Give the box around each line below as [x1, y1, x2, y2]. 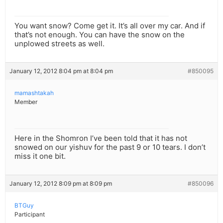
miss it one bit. [14, 151, 66, 161]
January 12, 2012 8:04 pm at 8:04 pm [9, 67, 113, 75]
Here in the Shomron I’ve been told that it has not [14, 133, 187, 143]
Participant [14, 211, 45, 219]
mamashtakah [14, 89, 54, 97]
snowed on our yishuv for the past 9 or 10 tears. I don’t [14, 142, 206, 152]
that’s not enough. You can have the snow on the [14, 30, 185, 40]
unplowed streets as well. [14, 39, 105, 49]
